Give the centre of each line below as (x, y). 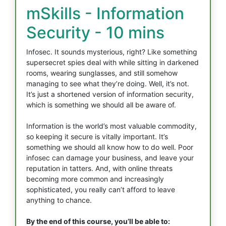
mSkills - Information (105, 13)
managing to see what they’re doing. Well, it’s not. (108, 83)
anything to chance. (59, 200)
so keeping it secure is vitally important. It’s (97, 136)
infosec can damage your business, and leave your (110, 158)
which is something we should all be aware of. (101, 105)
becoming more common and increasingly (95, 179)
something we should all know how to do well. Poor (110, 147)
